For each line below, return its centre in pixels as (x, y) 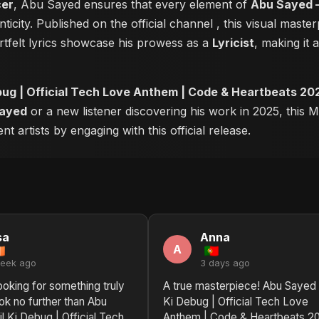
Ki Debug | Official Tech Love (236, 302)
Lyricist (233, 43)
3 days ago (225, 263)
